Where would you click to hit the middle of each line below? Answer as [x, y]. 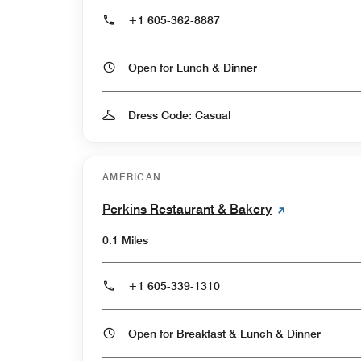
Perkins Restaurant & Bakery [187, 209]
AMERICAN [132, 176]
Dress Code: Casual [179, 115]
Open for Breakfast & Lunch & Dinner [304, 333]
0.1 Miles [125, 240]
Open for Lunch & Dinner [240, 67]
